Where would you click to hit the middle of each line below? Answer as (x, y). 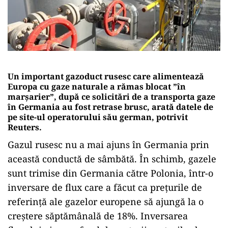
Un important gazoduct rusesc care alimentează (106, 76)
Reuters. (25, 127)
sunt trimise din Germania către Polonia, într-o (110, 173)
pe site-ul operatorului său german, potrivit (98, 117)
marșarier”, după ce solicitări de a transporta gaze (111, 96)
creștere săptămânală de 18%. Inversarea (98, 216)
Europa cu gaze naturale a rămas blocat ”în (97, 86)
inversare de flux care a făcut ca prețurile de (105, 187)
